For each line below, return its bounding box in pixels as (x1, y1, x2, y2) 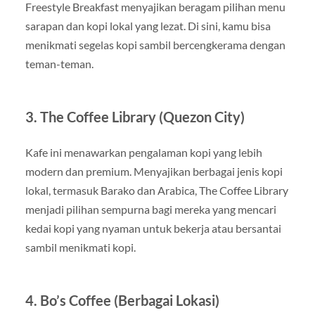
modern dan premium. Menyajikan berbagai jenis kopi (25, 165, 283, 179)
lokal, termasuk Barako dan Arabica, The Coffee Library (25, 184, 288, 198)
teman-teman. (25, 57, 94, 71)
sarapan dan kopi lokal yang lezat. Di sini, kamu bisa (25, 19, 271, 33)
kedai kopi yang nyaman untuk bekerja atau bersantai (25, 221, 281, 236)
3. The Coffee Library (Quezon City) (25, 108, 245, 126)
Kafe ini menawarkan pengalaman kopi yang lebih (25, 146, 262, 160)
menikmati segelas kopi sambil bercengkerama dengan (25, 38, 285, 52)
